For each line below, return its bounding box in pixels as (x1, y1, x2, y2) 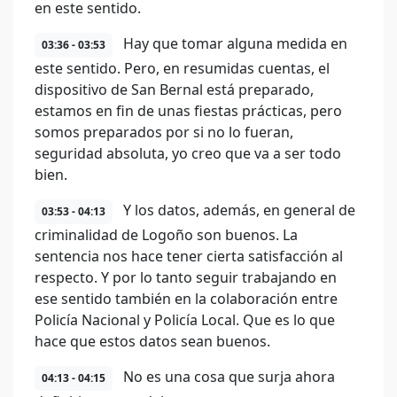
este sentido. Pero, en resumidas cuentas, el (35, 58, 330, 78)
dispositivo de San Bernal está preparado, (35, 80, 314, 99)
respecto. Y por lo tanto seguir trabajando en (35, 268, 337, 287)
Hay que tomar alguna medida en (120, 34, 347, 53)
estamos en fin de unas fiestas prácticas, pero (35, 101, 342, 121)
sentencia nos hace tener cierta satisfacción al (35, 246, 343, 266)
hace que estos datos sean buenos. (35, 331, 270, 351)
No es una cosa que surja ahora (120, 367, 335, 386)
